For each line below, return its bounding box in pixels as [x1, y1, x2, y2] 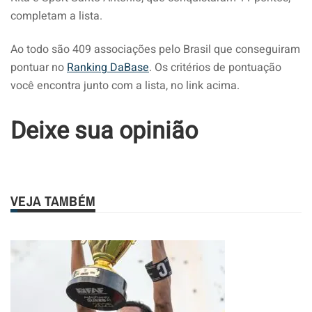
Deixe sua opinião [10, 113, 198, 148]
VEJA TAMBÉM [10, 191, 96, 210]
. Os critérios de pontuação [149, 58, 281, 76]
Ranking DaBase [67, 58, 149, 76]
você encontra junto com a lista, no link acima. [10, 77, 240, 94]
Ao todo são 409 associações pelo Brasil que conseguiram [10, 40, 300, 58]
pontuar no [10, 58, 67, 76]
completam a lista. [10, 7, 102, 24]
